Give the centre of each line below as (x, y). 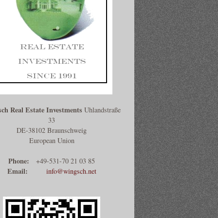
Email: (17, 171)
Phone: (19, 161)
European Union (52, 140)
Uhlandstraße (101, 109)
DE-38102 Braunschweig (52, 130)
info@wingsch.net (71, 171)
